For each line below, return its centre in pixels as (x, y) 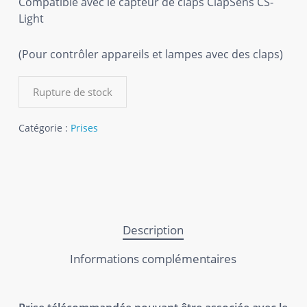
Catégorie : (44, 127)
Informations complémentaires (153, 258)
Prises (84, 127)
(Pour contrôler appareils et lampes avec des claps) (150, 54)
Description (153, 230)
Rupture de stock (72, 91)
